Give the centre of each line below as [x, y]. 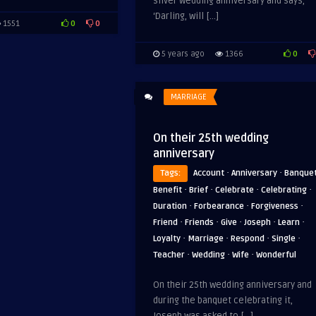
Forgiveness [275, 206]
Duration [170, 206]
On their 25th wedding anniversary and [232, 285]
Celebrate [235, 190]
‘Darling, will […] [186, 16]
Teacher [169, 255]
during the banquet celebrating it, [223, 300]
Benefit [168, 190]
